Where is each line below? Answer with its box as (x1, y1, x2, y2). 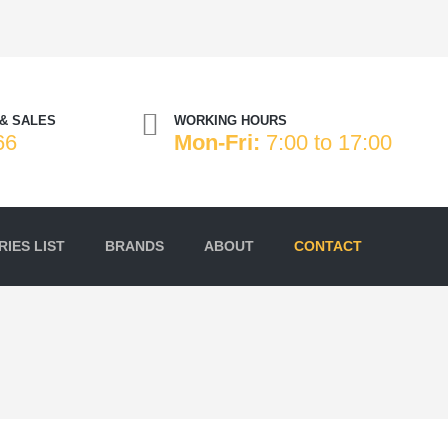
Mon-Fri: (173, 130, 260, 155)
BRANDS (105, 238, 164, 254)
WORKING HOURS (173, 113, 287, 128)
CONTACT (294, 238, 362, 254)
